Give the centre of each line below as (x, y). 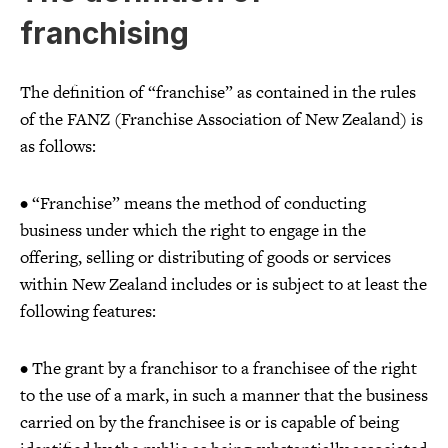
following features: (88, 310)
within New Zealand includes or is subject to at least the (223, 283)
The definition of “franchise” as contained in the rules (218, 91)
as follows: (58, 145)
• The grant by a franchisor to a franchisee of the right (218, 367)
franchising (104, 32)
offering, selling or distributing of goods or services (205, 256)
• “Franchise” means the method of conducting (193, 202)
